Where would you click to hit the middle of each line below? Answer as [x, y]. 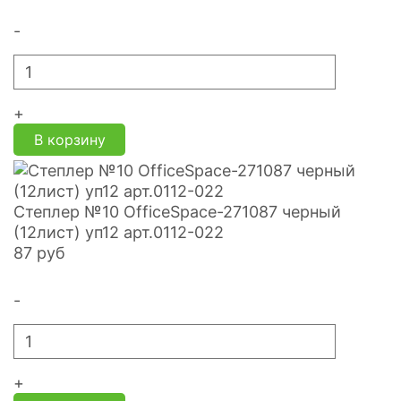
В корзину [69, 139]
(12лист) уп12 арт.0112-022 [119, 232]
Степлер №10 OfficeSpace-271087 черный [177, 211]
